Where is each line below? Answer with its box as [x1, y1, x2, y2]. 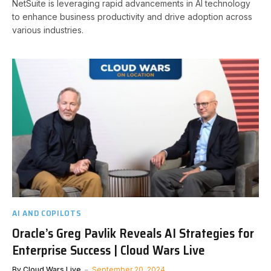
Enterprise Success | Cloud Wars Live [12, 240, 205, 260]
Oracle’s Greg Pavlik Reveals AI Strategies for [12, 223, 254, 243]
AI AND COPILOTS [12, 206, 82, 220]
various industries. [12, 24, 83, 35]
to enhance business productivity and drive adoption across [12, 11, 252, 22]
